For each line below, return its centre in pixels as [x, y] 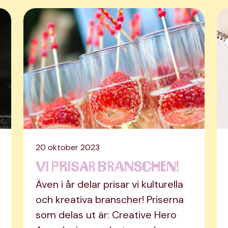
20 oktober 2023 [68, 148]
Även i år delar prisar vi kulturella [109, 184]
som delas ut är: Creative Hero [106, 215]
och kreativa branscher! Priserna [110, 200]
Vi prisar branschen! [107, 166]
